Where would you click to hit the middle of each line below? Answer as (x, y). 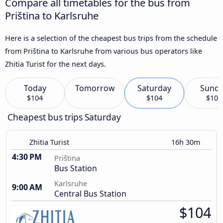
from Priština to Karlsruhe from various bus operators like (104, 51)
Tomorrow (95, 88)
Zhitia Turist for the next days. (56, 64)
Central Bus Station (90, 194)
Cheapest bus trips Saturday (64, 117)
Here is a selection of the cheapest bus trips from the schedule (111, 38)
